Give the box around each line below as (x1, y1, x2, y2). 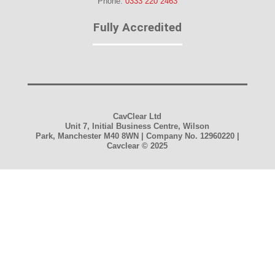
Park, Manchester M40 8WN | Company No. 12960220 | (35, 131, 239, 141)
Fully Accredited (93, 20, 182, 34)
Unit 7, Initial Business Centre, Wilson (65, 121, 210, 131)
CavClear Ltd (113, 111, 162, 121)
